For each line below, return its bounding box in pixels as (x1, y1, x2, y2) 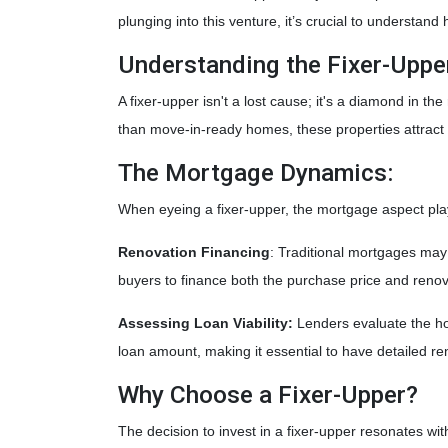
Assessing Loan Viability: (118, 315, 293, 331)
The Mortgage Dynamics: (118, 158, 393, 187)
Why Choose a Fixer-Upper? (118, 380, 418, 409)
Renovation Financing (118, 244, 270, 260)
